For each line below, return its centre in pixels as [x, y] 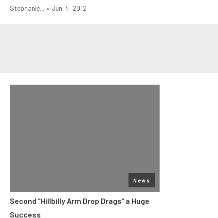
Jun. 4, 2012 [69, 8]
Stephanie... [27, 8]
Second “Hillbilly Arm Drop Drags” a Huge [80, 201]
